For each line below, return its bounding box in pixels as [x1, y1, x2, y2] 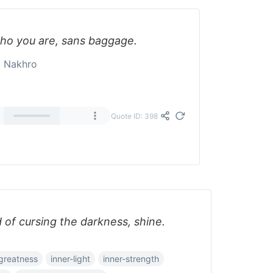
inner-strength [103, 253, 159, 264]
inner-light [51, 253, 90, 264]
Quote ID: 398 [111, 111, 158, 121]
